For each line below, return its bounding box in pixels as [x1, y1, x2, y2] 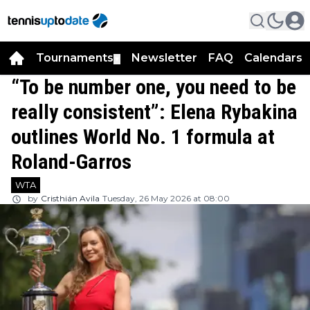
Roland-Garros [11, 149, 131, 174]
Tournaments [36, 51, 113, 64]
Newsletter [131, 51, 197, 64]
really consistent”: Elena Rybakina [11, 100, 298, 124]
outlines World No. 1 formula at [11, 125, 275, 149]
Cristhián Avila [41, 193, 100, 203]
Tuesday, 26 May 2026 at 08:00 [102, 193, 230, 203]
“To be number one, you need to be [11, 75, 296, 99]
